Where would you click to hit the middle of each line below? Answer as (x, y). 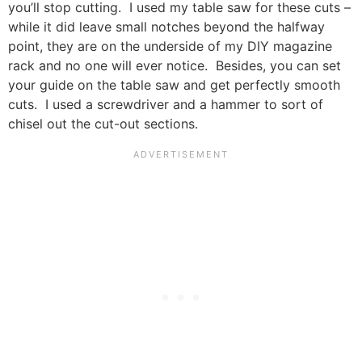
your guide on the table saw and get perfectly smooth (174, 84)
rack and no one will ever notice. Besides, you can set (175, 65)
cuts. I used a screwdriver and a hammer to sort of (166, 104)
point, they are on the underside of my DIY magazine (170, 46)
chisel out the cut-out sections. (103, 123)
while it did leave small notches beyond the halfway (166, 26)
